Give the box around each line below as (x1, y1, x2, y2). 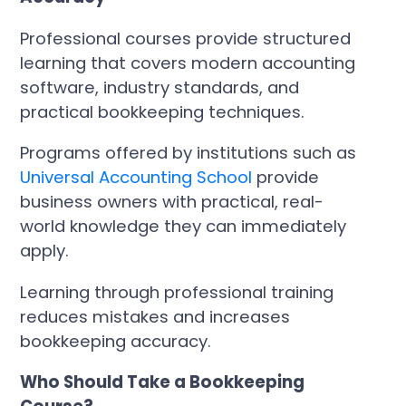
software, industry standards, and (20, 75, 300, 99)
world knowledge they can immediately (20, 215, 347, 238)
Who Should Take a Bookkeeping (20, 371, 305, 394)
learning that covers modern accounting (20, 51, 356, 74)
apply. (20, 239, 70, 263)
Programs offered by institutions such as (20, 141, 357, 165)
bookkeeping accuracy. (20, 329, 212, 353)
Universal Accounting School (20, 166, 253, 189)
